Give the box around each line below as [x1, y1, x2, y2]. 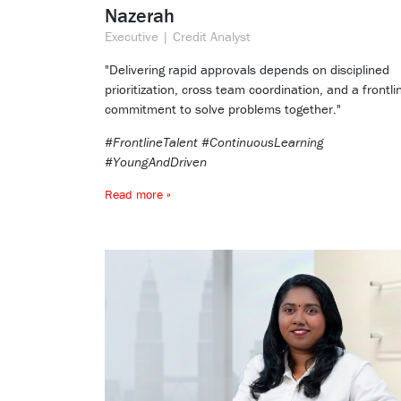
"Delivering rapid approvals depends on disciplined [105, 61, 389, 79]
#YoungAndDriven [105, 153, 207, 171]
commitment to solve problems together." [105, 100, 341, 118]
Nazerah [105, 4, 175, 29]
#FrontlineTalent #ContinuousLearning [105, 133, 324, 151]
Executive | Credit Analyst [105, 28, 251, 46]
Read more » [105, 186, 171, 203]
